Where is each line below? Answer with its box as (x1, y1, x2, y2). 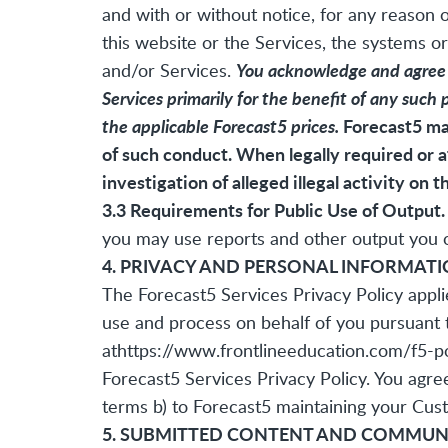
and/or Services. (102, 58, 236, 83)
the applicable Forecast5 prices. (102, 113, 339, 139)
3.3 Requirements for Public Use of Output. (102, 197, 445, 223)
